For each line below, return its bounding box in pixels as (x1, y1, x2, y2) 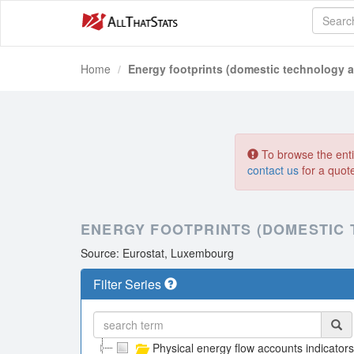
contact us (247, 162, 299, 178)
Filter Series (93, 275, 164, 293)
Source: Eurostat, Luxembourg (81, 245, 234, 261)
